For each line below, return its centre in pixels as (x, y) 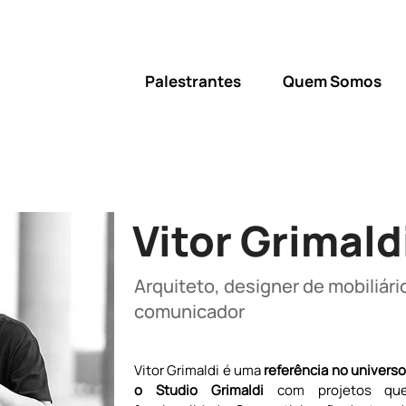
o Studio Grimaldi (206, 390)
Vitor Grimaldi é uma (199, 370)
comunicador (189, 311)
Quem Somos (332, 81)
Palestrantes (193, 81)
